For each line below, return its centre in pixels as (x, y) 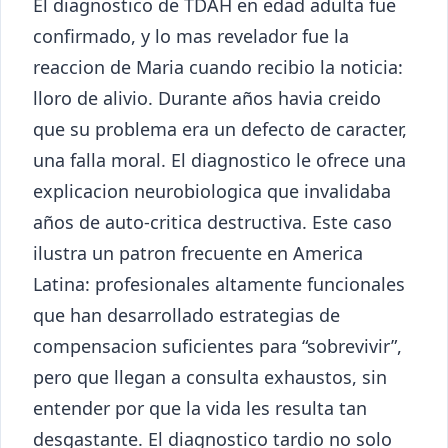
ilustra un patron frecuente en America (198, 252)
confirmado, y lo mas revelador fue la (191, 35)
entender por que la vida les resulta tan (200, 407)
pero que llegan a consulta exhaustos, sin (210, 376)
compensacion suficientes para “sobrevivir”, (217, 345)
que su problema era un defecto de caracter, (220, 128)
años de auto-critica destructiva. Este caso (212, 221)
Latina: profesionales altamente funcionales (219, 283)
